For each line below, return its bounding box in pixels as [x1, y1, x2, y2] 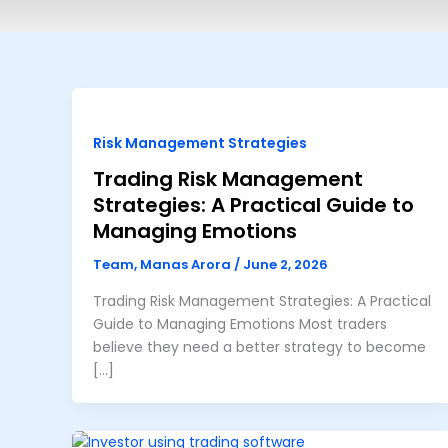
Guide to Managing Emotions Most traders [93, 313, 387, 334]
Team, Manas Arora [93, 255, 234, 275]
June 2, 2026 [243, 255, 328, 275]
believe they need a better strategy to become [93, 336, 426, 357]
